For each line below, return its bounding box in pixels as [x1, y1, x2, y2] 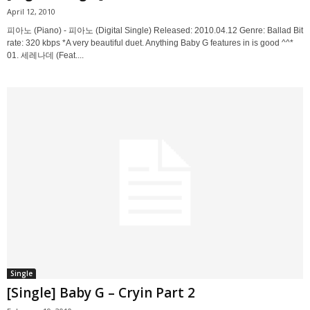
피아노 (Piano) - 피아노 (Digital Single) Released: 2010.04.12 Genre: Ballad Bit [7, 25, 303, 35]
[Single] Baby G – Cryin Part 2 [7, 283, 195, 302]
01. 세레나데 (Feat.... [7, 50, 84, 60]
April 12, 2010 [7, 6, 55, 17]
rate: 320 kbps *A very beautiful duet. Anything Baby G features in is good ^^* [7, 37, 293, 48]
